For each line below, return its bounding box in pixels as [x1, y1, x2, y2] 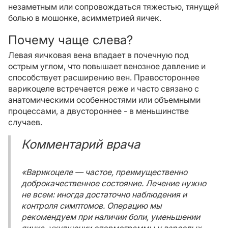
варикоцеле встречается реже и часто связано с [8, 83, 199, 94]
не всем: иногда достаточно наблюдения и [21, 189, 187, 199]
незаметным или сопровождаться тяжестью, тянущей [8, 2, 219, 12]
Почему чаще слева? [8, 33, 133, 47]
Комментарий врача [21, 137, 140, 152]
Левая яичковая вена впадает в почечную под [8, 50, 189, 60]
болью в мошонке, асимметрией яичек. [8, 13, 161, 23]
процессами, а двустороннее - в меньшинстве [8, 106, 189, 116]
